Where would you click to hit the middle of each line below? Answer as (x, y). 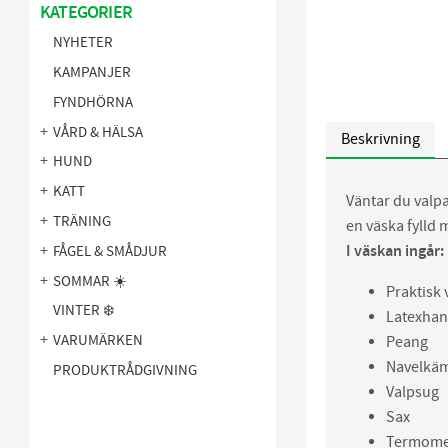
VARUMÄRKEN (98, 341)
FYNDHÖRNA (93, 102)
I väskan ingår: (395, 251)
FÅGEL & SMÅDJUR (110, 251)
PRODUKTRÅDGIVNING (125, 370)
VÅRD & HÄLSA (98, 132)
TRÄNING (82, 222)
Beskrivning (380, 139)
